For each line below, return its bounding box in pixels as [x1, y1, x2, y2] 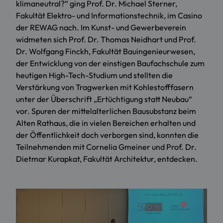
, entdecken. [154, 154, 198, 164]
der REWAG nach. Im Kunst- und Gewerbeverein [16, 22, 186, 33]
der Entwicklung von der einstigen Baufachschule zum [16, 58, 205, 69]
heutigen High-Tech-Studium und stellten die [16, 70, 173, 81]
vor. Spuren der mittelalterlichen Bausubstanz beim [16, 106, 196, 116]
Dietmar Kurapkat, [16, 154, 83, 164]
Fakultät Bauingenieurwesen [92, 46, 193, 57]
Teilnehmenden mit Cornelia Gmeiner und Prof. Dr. [16, 142, 197, 152]
